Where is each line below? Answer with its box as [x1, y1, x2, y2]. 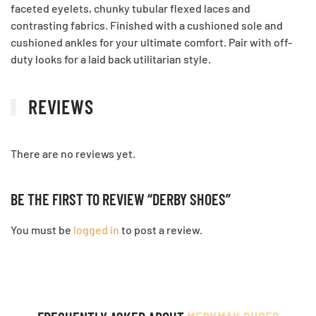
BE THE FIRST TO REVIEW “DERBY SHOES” [11, 190, 231, 209]
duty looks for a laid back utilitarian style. [11, 51, 211, 66]
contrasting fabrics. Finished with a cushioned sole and [11, 18, 283, 32]
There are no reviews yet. [11, 147, 135, 161]
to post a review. [119, 223, 202, 237]
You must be [11, 223, 73, 237]
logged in [73, 223, 119, 237]
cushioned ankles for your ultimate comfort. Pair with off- [11, 35, 292, 49]
